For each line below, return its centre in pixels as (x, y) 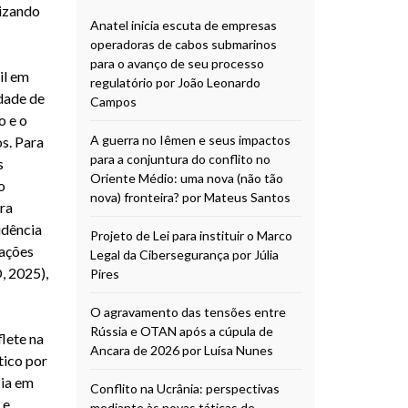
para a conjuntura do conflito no (180, 158)
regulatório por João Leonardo (175, 82)
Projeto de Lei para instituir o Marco (191, 235)
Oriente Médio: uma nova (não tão (186, 178)
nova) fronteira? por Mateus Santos (190, 197)
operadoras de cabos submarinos (183, 44)
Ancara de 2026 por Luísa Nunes (181, 350)
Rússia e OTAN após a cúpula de (181, 331)
